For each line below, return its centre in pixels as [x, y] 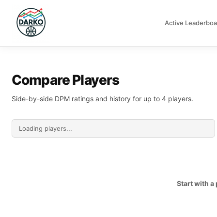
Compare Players [66, 80]
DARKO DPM [31, 28]
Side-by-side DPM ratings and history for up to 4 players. [102, 99]
